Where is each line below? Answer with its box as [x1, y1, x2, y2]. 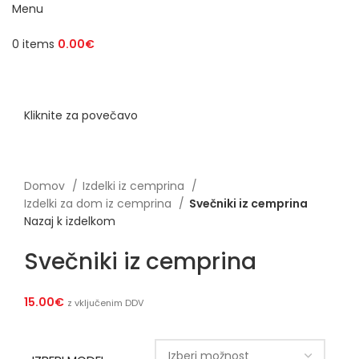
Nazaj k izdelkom [24, 213, 115, 230]
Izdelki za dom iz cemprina [24, 196, 175, 212]
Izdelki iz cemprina [83, 178, 188, 195]
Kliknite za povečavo [24, 107, 138, 124]
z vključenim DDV [67, 296, 144, 310]
